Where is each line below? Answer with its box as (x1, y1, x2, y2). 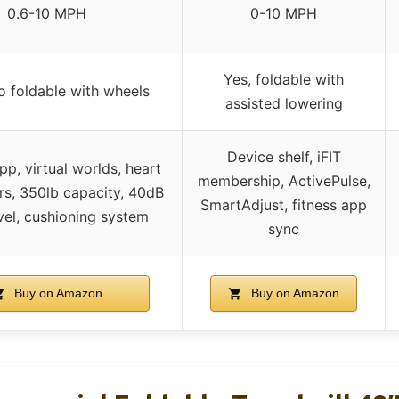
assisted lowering (224, 94, 343, 112)
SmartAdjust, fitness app (200, 195, 367, 214)
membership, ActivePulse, (197, 171, 370, 190)
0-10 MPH (250, 4, 317, 22)
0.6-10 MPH (6, 4, 86, 22)
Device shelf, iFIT (226, 147, 341, 166)
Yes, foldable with (224, 69, 344, 88)
